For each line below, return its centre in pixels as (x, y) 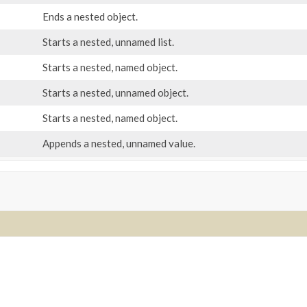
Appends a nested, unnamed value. (119, 144)
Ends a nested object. (90, 17)
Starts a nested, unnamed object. (115, 93)
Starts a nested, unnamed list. (108, 42)
